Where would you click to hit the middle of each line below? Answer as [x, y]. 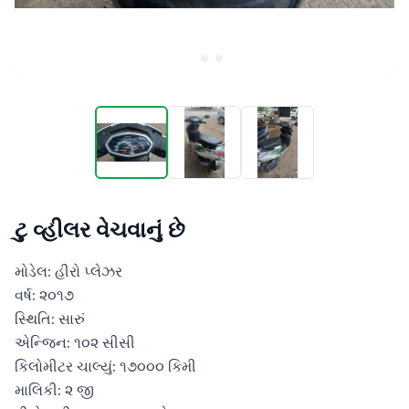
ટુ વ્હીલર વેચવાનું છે [100, 230]
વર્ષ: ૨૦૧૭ [44, 295]
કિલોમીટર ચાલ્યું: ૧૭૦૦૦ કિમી [105, 366]
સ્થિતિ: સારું [50, 319]
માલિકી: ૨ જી [54, 390]
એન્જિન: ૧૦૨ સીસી [75, 342]
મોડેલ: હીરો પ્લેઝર [68, 271]
